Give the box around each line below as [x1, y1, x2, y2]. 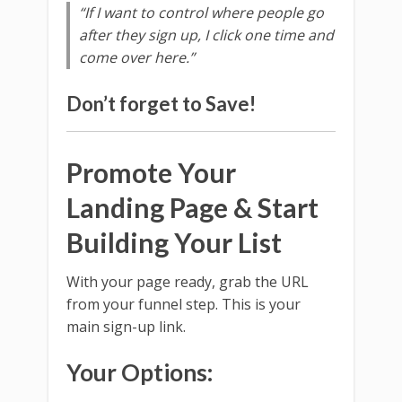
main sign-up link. [66, 317, 186, 337]
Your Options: [66, 358, 213, 388]
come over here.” [79, 48, 195, 68]
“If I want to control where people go [79, 3, 324, 23]
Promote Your [66, 156, 236, 189]
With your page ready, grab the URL [66, 272, 309, 293]
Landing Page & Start [66, 191, 319, 224]
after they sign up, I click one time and [79, 25, 334, 46]
